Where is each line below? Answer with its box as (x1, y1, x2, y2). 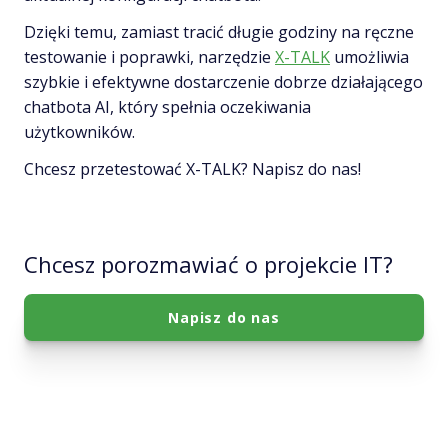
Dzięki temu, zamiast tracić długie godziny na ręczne (24, 20, 414, 43)
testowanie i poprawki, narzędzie (24, 45, 275, 68)
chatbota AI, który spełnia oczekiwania (24, 95, 311, 118)
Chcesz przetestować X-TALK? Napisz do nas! (24, 157, 361, 180)
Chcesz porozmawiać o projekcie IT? (24, 248, 393, 279)
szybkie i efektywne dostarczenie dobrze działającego (24, 70, 423, 93)
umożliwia (330, 45, 409, 68)
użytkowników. (24, 120, 135, 143)
